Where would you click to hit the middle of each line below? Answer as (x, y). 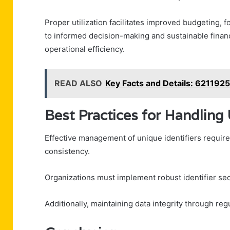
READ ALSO (78, 83)
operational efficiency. (85, 49)
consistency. (67, 151)
